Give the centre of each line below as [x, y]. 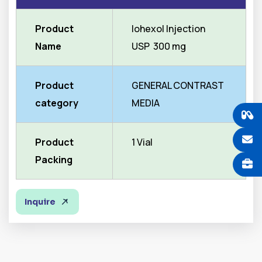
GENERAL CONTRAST [178, 85]
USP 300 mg [159, 46]
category [57, 103]
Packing [54, 160]
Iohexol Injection [168, 29]
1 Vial [142, 142]
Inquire [40, 202]
